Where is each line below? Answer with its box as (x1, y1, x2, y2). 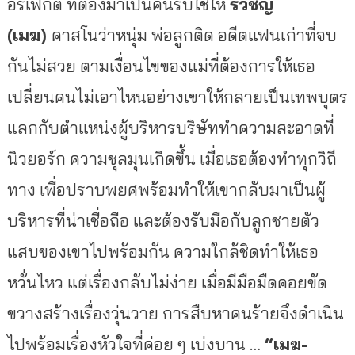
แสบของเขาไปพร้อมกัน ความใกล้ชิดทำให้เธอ (6, 240, 319, 261)
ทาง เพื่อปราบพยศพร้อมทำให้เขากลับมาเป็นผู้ (6, 178, 326, 200)
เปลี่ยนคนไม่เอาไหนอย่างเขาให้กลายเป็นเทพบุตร (6, 86, 348, 107)
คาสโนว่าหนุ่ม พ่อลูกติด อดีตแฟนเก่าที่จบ (51, 24, 337, 45)
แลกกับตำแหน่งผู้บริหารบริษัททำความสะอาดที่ (6, 116, 334, 138)
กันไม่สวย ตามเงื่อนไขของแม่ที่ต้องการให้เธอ (6, 55, 315, 76)
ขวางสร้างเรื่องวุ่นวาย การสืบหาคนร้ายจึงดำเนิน (6, 302, 344, 323)
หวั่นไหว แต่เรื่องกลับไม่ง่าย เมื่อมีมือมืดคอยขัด (6, 271, 327, 292)
